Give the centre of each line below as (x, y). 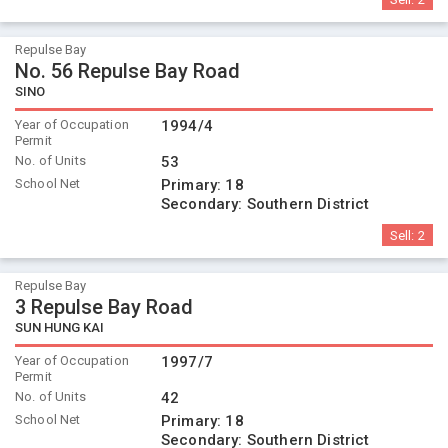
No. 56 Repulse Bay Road (127, 71)
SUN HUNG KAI (59, 327)
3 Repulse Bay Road (104, 307)
